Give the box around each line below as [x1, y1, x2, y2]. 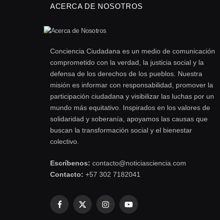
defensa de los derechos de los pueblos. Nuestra [50, 70, 202, 78]
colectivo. [50, 137, 79, 146]
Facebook [58, 204, 90, 213]
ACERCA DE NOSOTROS [50, 2, 143, 11]
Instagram [105, 204, 137, 213]
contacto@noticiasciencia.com [90, 159, 186, 167]
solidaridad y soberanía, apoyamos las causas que [50, 115, 208, 123]
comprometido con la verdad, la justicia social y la [50, 58, 204, 67]
